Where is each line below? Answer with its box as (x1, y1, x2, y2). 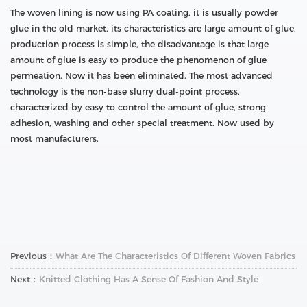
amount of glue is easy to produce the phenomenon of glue (10, 55, 267, 66)
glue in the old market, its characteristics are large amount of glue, (10, 23, 296, 34)
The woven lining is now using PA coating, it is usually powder (10, 8, 278, 19)
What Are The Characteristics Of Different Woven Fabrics (56, 250, 295, 261)
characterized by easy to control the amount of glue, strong (10, 102, 266, 113)
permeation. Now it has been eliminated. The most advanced (10, 71, 273, 82)
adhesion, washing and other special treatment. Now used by (10, 118, 274, 129)
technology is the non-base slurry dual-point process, (10, 86, 240, 97)
